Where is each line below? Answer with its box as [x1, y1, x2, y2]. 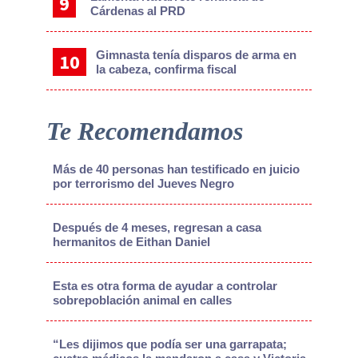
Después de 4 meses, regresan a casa [52, 220, 261, 234]
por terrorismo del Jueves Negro [52, 176, 234, 190]
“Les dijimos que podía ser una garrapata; [52, 336, 287, 351]
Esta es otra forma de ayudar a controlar [52, 278, 277, 292]
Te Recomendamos [46, 116, 243, 145]
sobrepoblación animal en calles [52, 292, 232, 307]
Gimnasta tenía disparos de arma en [95, 47, 296, 62]
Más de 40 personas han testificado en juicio [52, 161, 300, 176]
